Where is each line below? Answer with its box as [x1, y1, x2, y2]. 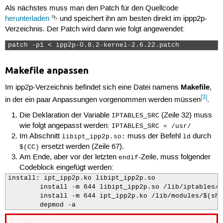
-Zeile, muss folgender [138, 153, 211, 162]
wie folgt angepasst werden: [19, 121, 112, 131]
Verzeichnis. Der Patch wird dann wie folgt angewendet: [4, 25, 185, 34]
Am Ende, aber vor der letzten [19, 153, 119, 162]
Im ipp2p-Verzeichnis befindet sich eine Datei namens [4, 83, 181, 92]
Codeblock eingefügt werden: [19, 163, 114, 173]
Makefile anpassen [4, 64, 89, 76]
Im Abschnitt [19, 132, 62, 141]
